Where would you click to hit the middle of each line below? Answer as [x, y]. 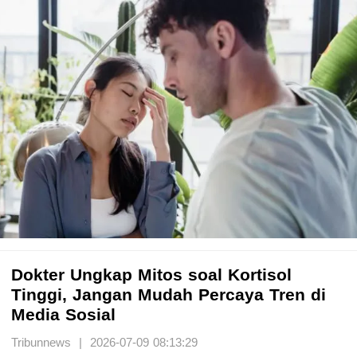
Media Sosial [63, 314]
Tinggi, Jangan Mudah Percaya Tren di [169, 294]
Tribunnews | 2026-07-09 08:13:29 [104, 342]
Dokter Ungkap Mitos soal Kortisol [151, 274]
